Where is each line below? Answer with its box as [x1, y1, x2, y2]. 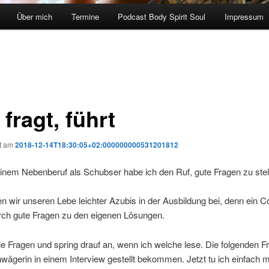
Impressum [224, 11, 264, 23]
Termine [71, 11, 99, 23]
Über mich [17, 11, 53, 23]
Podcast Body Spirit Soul [118, 11, 206, 23]
